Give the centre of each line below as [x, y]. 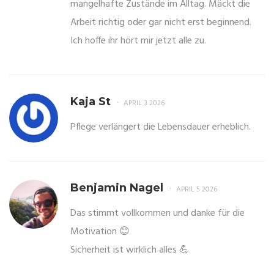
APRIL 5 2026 [197, 190]
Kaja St [91, 102]
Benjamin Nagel [117, 188]
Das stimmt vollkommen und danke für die [157, 214]
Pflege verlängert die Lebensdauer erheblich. [161, 128]
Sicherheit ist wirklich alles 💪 [130, 250]
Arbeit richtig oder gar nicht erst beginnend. [161, 23]
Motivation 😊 [100, 232]
